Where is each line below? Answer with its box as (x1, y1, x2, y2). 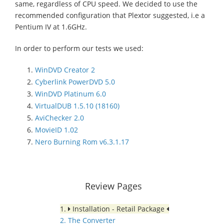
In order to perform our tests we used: (15, 43, 143, 53)
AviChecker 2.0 (35, 112, 84, 122)
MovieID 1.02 (35, 124, 78, 134)
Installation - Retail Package (70, 203, 166, 213)
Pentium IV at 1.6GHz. (15, 21, 87, 31)
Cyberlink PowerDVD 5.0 (35, 76, 115, 86)
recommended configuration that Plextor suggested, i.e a (15, 10, 205, 20)
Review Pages (85, 179, 142, 192)
